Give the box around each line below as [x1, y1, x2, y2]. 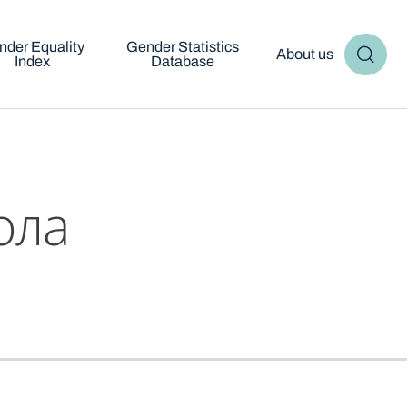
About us [275, 46, 333, 62]
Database [150, 54, 214, 69]
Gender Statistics [125, 39, 239, 55]
